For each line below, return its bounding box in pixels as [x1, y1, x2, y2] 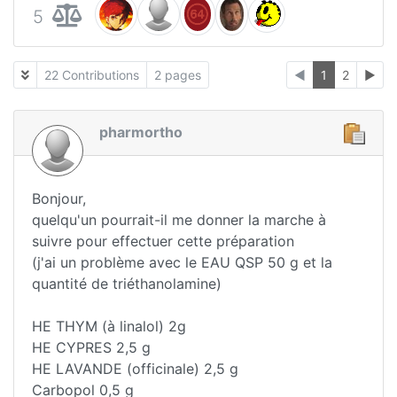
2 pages [154, 67, 201, 83]
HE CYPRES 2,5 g [32, 339, 151, 357]
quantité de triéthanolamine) [32, 275, 222, 293]
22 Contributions [44, 67, 139, 83]
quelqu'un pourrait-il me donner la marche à [32, 211, 326, 230]
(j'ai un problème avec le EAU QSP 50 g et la [32, 253, 332, 272]
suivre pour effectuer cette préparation [32, 232, 294, 251]
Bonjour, [32, 190, 86, 208]
